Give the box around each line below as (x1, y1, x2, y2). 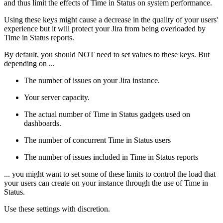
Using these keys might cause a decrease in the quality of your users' (4, 15, 218, 24)
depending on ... (4, 59, 55, 68)
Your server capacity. (24, 93, 90, 102)
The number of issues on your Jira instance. (24, 76, 160, 85)
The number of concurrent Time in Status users (24, 135, 171, 144)
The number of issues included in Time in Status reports (24, 152, 198, 161)
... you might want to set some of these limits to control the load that (4, 169, 216, 178)
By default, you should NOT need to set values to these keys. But (4, 50, 210, 59)
